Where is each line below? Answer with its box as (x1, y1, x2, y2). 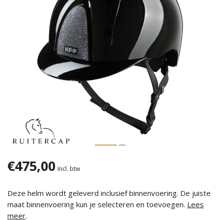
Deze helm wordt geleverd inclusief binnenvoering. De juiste (7, 188, 211, 198)
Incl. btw (57, 165, 80, 173)
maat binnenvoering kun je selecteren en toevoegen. (7, 199, 187, 209)
